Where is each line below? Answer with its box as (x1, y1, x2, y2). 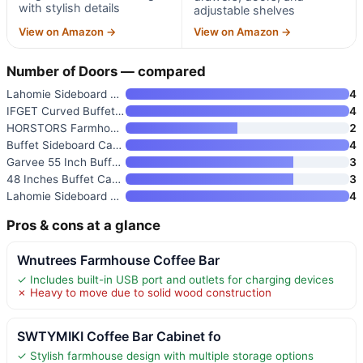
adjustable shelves (193, 2, 295, 17)
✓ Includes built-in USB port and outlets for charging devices (17, 272, 334, 286)
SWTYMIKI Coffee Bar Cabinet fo (17, 327, 221, 344)
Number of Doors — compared (6, 62, 206, 79)
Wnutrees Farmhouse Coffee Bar (17, 251, 220, 268)
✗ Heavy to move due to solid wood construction (17, 285, 271, 299)
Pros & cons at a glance (6, 216, 160, 233)
